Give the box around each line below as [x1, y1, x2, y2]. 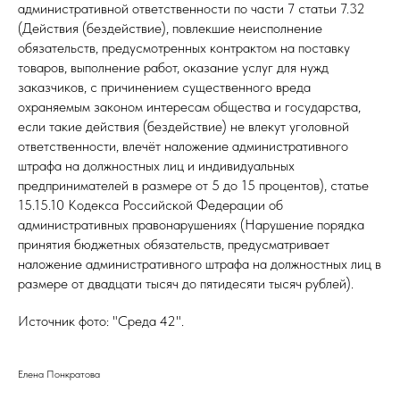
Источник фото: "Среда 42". [18, 312, 184, 329]
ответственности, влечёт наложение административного [18, 137, 348, 154]
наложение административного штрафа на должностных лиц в [18, 255, 381, 272]
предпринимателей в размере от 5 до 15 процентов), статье [18, 177, 369, 194]
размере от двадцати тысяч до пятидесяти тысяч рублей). [18, 275, 354, 292]
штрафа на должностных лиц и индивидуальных [18, 157, 295, 174]
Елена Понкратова [18, 368, 100, 380]
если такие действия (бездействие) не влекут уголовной [18, 118, 349, 135]
